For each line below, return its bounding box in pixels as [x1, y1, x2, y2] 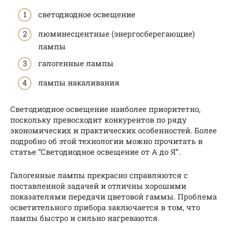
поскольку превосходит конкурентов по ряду [10, 114, 187, 125]
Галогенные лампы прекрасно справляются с [10, 169, 188, 180]
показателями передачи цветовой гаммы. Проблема [10, 191, 217, 202]
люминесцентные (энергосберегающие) [38, 28, 195, 39]
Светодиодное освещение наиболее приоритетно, [10, 103, 201, 114]
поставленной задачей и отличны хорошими [10, 180, 186, 191]
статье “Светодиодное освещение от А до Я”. [10, 146, 181, 157]
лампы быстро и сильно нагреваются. [10, 212, 160, 223]
